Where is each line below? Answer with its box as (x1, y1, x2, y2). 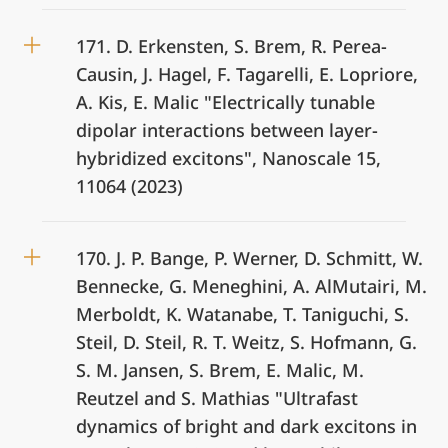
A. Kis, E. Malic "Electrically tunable (76, 90, 375, 114)
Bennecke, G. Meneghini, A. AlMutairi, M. (76, 274, 427, 298)
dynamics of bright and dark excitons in (76, 414, 417, 438)
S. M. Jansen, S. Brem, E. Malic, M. (76, 358, 364, 382)
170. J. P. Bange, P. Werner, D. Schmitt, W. (76, 246, 423, 270)
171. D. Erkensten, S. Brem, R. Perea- (76, 34, 387, 58)
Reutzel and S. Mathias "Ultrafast (76, 386, 358, 410)
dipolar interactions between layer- (76, 118, 378, 142)
